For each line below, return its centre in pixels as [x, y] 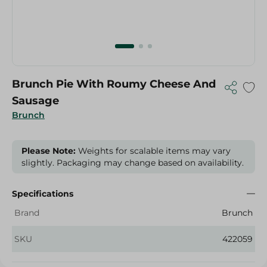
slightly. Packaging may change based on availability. [133, 163]
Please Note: [49, 151]
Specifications [43, 194]
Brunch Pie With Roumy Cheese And [114, 84]
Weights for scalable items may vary [153, 151]
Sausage [35, 101]
